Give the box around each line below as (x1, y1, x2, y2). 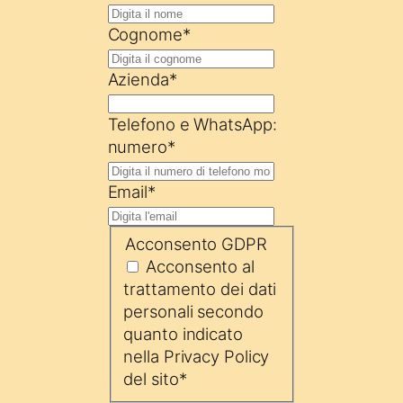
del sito (123, 369, 179, 390)
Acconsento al (146, 256, 255, 277)
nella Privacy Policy (123, 346, 270, 367)
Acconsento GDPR (125, 234, 267, 255)
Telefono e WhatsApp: (107, 113, 277, 134)
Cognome (107, 23, 183, 44)
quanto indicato (123, 324, 243, 345)
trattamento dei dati (123, 279, 277, 300)
